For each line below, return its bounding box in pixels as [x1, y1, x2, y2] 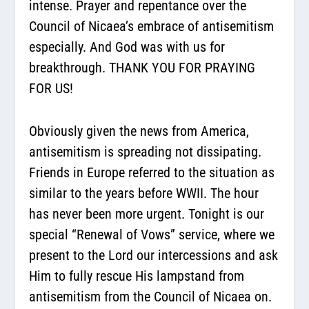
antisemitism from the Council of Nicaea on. [29, 288, 272, 305]
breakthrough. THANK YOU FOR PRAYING [29, 59, 256, 76]
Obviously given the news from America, [29, 122, 250, 139]
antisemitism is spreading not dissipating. [29, 143, 262, 160]
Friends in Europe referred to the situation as [29, 163, 275, 181]
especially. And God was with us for [29, 38, 226, 55]
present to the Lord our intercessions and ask [29, 246, 279, 263]
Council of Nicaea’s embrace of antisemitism [29, 17, 275, 34]
